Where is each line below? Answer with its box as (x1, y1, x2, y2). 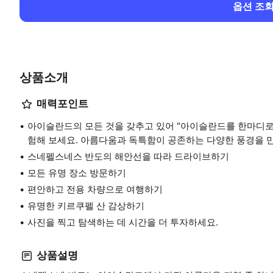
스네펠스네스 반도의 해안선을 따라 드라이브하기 (27, 150, 229, 162)
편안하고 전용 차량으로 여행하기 (27, 183, 163, 195)
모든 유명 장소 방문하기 (27, 166, 126, 179)
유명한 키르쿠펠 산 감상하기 (27, 199, 144, 211)
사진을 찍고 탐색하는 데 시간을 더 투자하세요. (27, 216, 218, 228)
